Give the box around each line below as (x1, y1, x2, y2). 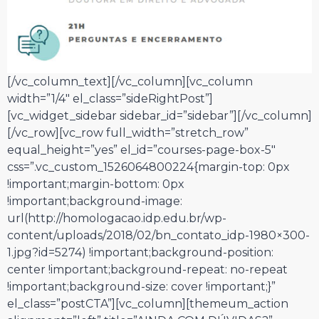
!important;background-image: (7, 194, 182, 209)
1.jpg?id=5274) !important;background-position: (7, 246, 273, 260)
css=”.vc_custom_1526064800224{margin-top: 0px (7, 160, 290, 174)
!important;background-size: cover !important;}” (7, 280, 276, 294)
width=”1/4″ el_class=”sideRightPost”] (7, 92, 213, 106)
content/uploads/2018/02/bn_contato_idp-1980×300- (7, 229, 310, 243)
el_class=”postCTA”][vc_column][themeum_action (7, 297, 288, 311)
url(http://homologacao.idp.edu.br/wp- (7, 211, 226, 226)
